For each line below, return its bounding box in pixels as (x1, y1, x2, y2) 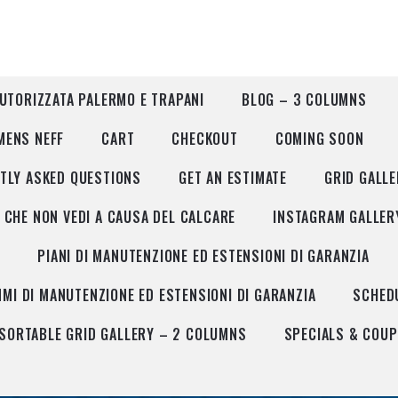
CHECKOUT (171, 128, 238, 149)
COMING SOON (275, 128, 364, 149)
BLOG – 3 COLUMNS (242, 89, 367, 110)
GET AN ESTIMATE (179, 167, 288, 188)
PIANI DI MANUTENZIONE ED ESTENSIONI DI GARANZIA (37, 245, 370, 267)
